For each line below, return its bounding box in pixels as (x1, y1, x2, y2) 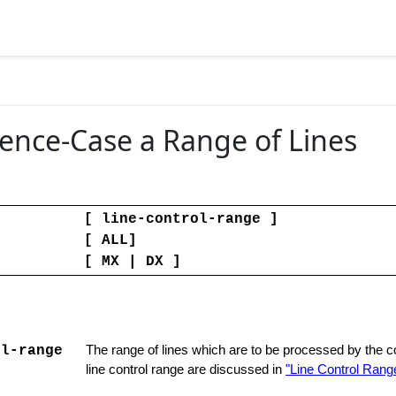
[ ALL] (84, 232, 137, 248)
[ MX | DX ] (84, 254, 181, 270)
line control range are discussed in (86, 362, 286, 377)
